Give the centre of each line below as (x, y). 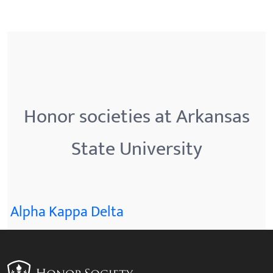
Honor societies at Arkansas (136, 116)
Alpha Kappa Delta (67, 212)
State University (136, 149)
